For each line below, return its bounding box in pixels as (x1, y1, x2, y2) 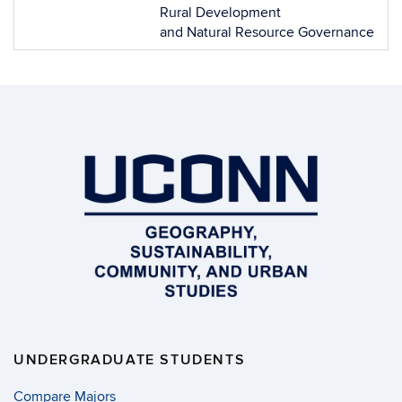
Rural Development (160, 4, 281, 22)
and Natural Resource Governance (160, 23, 374, 41)
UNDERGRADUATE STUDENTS (13, 351, 246, 370)
